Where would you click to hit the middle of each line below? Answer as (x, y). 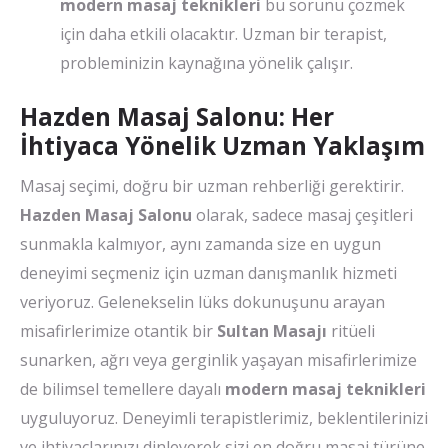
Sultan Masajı (272, 331)
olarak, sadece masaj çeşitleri (302, 215)
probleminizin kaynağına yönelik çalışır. (206, 62)
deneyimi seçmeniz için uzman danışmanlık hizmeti (208, 273)
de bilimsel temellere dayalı (122, 389)
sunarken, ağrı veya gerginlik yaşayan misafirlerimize (218, 360)
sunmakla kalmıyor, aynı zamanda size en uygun (200, 244)
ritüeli (351, 331)
